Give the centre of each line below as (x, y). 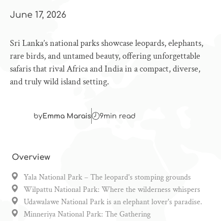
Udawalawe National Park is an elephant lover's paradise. (113, 202)
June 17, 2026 (38, 15)
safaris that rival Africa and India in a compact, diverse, (105, 69)
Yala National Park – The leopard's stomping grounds (107, 177)
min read (120, 116)
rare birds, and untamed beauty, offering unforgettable (105, 56)
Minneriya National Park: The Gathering (87, 214)
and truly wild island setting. (59, 82)
